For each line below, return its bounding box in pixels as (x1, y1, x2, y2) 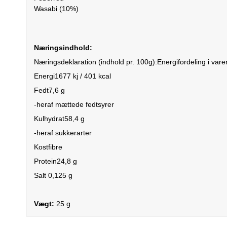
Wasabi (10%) (34, 4, 81, 13)
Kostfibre (34, 142, 62, 151)
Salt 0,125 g (34, 171, 72, 179)
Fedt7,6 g (34, 86, 65, 94)
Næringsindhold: (34, 43, 92, 52)
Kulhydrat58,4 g (34, 114, 85, 123)
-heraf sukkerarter (34, 128, 92, 137)
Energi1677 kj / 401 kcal (34, 71, 111, 80)
